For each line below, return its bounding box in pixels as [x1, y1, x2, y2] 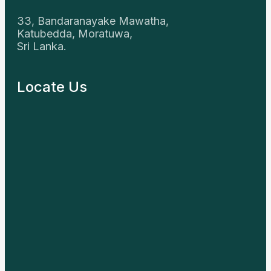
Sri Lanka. [17, 40, 67, 53]
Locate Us [17, 78, 87, 96]
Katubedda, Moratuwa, [17, 27, 135, 40]
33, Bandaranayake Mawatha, [17, 15, 169, 27]
